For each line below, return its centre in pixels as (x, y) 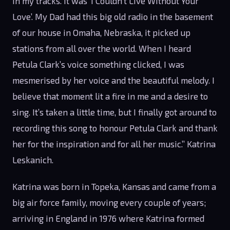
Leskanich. (34, 159)
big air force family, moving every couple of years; (109, 202)
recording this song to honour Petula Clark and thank (115, 128)
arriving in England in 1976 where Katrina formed (108, 218)
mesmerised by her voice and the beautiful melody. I (113, 80)
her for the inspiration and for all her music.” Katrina (114, 143)
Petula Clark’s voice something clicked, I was (98, 64)
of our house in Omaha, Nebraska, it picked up (101, 32)
